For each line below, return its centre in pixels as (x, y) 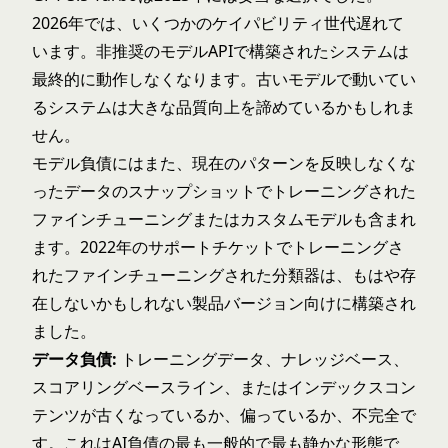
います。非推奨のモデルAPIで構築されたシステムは (220, 51)
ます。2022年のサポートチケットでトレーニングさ (218, 247)
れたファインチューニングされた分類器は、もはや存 (224, 275)
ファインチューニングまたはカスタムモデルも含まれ (224, 219)
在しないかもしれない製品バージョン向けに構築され (224, 303)
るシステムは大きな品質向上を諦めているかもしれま (224, 107)
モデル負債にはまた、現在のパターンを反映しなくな (224, 163)
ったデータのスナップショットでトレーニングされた (224, 191)
